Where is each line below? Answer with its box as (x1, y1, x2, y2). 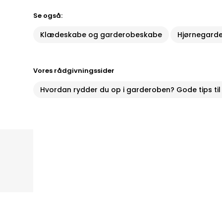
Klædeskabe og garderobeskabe (40, 30, 163, 40)
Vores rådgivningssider (33, 66, 115, 75)
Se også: (33, 11, 63, 20)
